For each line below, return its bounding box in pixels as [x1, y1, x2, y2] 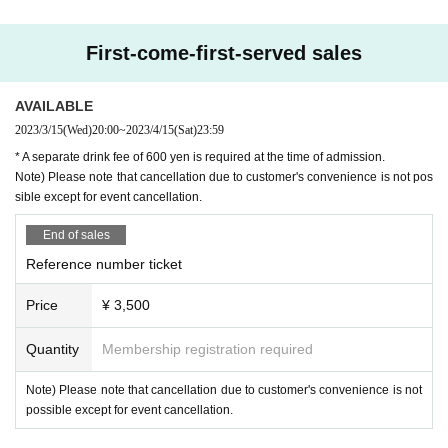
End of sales [42, 227, 110, 242]
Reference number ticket [26, 255, 182, 272]
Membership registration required [102, 340, 313, 357]
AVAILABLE [15, 97, 93, 114]
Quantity [26, 340, 79, 357]
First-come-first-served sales [86, 41, 362, 64]
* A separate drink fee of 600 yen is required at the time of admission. [15, 149, 385, 164]
